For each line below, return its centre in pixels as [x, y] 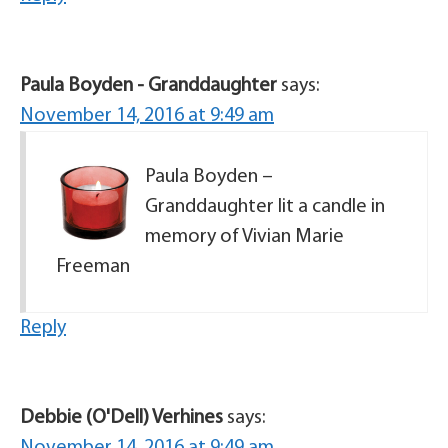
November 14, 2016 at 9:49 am [147, 116]
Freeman [93, 267]
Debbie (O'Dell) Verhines [121, 418]
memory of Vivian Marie [244, 237]
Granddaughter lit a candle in [265, 207]
